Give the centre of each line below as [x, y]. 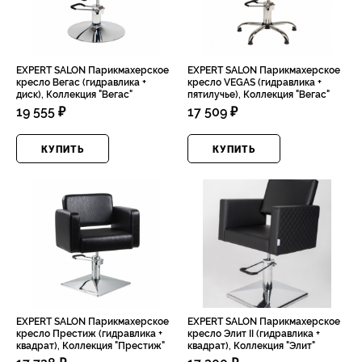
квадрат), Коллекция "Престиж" [90, 346]
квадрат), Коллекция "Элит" [251, 346]
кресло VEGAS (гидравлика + [255, 82]
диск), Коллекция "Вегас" [74, 95]
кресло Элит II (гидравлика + [254, 334]
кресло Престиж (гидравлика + [89, 334]
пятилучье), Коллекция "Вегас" [259, 95]
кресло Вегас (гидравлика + [81, 82]
